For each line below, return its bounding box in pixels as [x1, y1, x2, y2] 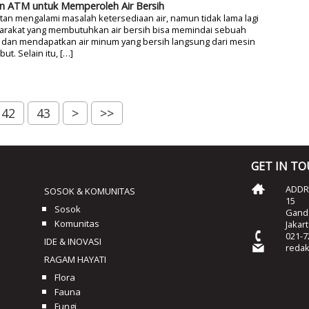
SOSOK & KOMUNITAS [44, 185, 135, 198]
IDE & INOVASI [44, 235, 101, 248]
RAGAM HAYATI [44, 253, 106, 266]
